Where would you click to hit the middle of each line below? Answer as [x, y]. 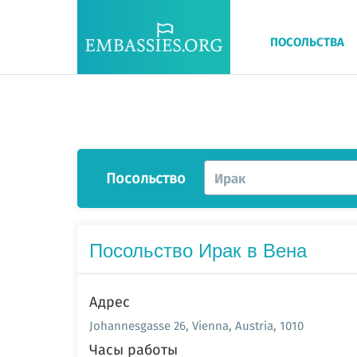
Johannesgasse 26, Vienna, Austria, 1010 [196, 326]
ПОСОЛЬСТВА [307, 41]
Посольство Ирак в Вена [198, 249]
